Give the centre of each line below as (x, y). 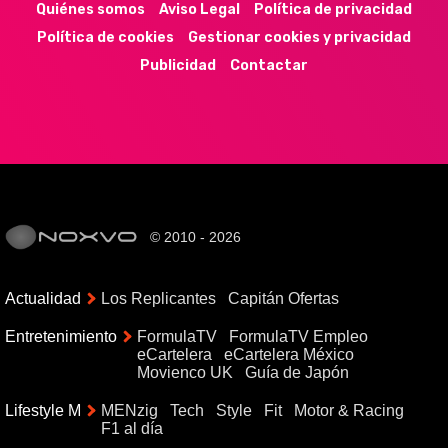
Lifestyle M (43, 411)
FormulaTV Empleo (298, 337)
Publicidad (178, 66)
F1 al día (132, 429)
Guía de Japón (297, 373)
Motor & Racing (349, 411)
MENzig (129, 411)
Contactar (269, 66)
